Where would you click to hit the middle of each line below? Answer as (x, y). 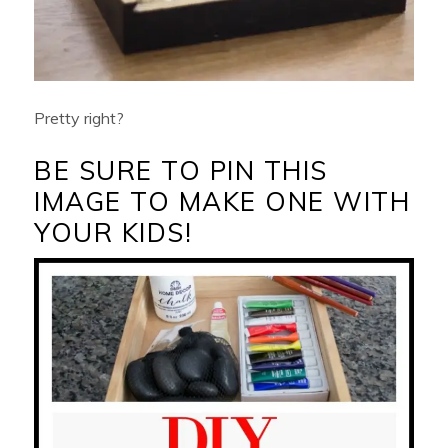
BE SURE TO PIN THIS (181, 170)
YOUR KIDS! (113, 232)
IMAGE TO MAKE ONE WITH (222, 201)
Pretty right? (81, 117)
